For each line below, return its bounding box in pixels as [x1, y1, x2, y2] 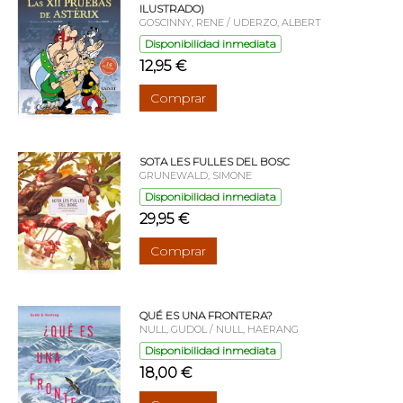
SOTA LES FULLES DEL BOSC [139, 155, 290, 169]
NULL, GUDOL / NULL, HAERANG [139, 323, 299, 336]
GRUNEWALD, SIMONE [139, 169, 252, 183]
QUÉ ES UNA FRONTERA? [139, 309, 273, 323]
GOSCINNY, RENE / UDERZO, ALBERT [139, 15, 321, 29]
